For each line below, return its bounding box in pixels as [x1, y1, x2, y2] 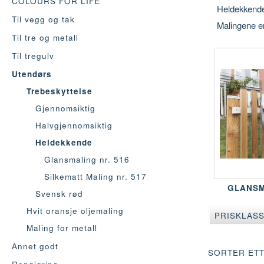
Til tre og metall [12, 31, 78, 43]
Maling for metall [27, 222, 97, 233]
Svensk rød [35, 187, 83, 199]
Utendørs [12, 68, 52, 80]
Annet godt [12, 240, 58, 252]
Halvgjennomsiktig [35, 119, 113, 131]
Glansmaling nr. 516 [44, 153, 130, 165]
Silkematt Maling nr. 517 [44, 170, 147, 182]
